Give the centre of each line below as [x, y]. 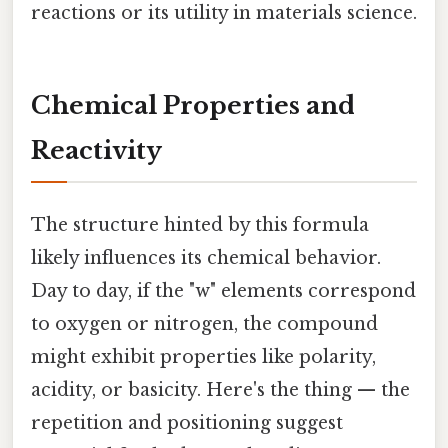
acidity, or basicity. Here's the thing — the [220, 390]
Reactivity [96, 151]
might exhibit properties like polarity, [203, 357]
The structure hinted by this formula [200, 225]
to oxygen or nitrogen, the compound [204, 324]
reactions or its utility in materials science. [224, 13]
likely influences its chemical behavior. [206, 258]
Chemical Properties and [193, 106]
